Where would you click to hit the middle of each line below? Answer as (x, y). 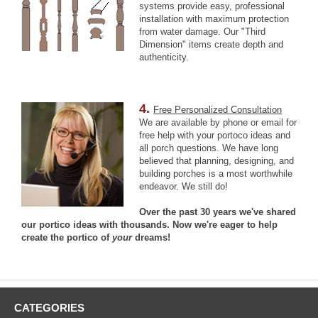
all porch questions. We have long (209, 148)
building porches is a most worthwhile (216, 174)
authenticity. (164, 57)
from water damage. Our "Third (202, 32)
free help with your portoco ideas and (215, 135)
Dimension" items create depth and (211, 44)
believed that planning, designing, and (216, 161)
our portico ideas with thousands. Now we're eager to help (149, 225)
